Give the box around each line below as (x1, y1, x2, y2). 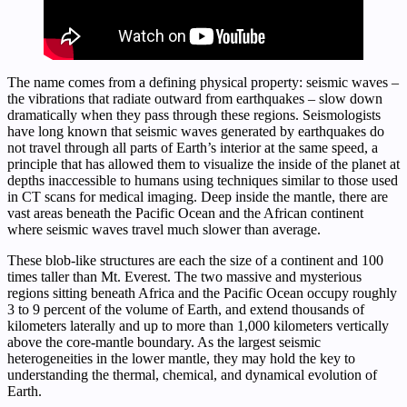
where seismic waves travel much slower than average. (7, 222, 321, 238)
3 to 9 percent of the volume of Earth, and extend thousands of (7, 302, 364, 318)
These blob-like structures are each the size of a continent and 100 (7, 253, 383, 269)
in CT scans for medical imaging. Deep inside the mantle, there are (7, 189, 388, 205)
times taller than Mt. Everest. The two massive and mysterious (7, 269, 362, 285)
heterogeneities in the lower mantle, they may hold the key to (7, 351, 355, 367)
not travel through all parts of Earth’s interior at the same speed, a (7, 140, 378, 156)
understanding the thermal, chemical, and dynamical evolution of (7, 367, 377, 383)
